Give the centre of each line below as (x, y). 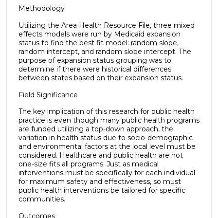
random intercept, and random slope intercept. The (105, 51)
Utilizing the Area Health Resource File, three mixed (106, 25)
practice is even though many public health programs (109, 120)
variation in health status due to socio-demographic (105, 138)
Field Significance (48, 95)
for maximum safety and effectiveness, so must (100, 182)
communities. (42, 199)
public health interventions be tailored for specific (102, 191)
